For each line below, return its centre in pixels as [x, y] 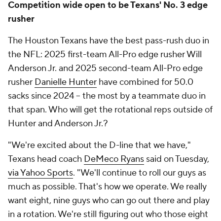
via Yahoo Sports [40, 173]
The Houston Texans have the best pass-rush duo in [109, 41]
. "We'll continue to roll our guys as [140, 173]
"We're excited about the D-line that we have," [99, 145]
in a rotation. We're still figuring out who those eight [108, 214]
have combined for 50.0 [145, 82]
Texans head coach [46, 159]
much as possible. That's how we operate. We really [107, 187]
